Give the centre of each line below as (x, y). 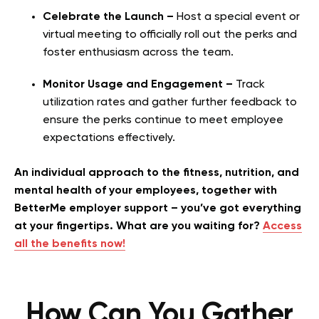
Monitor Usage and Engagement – (139, 84)
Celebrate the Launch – (110, 17)
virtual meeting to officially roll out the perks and (170, 35)
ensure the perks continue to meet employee (163, 120)
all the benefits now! (70, 244)
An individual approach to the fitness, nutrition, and (157, 173)
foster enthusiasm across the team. (138, 52)
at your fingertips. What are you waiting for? (138, 226)
